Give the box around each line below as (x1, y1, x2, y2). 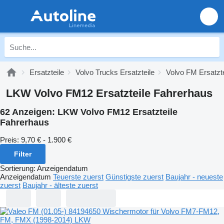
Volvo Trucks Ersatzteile (75, 68, 154, 76)
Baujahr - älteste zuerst (22, 180, 98, 189)
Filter (14, 149, 31, 158)
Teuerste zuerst (53, 172, 103, 181)
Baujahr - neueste (165, 172, 223, 181)
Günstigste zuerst (105, 172, 163, 181)
